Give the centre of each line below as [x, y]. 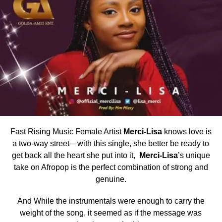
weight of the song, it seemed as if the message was [111, 213]
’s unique [194, 155]
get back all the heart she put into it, [75, 155]
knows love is [188, 131]
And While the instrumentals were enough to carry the [111, 201]
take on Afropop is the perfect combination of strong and [111, 167]
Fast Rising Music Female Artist [67, 131]
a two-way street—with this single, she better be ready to [111, 143]
